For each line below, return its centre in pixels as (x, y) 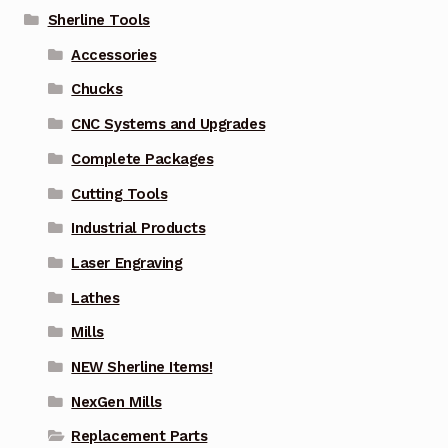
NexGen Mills (116, 401)
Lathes (95, 297)
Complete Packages (142, 158)
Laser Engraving (127, 262)
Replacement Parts (139, 436)
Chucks (97, 89)
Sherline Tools (98, 20)
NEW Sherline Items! (142, 366)
